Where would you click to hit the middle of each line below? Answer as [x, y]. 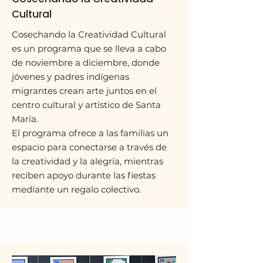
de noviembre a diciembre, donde [86, 63]
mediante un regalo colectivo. [76, 189]
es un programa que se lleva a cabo [89, 48]
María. [25, 119]
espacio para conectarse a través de [89, 147]
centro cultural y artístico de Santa [86, 105]
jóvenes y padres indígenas [70, 77]
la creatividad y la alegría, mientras [87, 161]
